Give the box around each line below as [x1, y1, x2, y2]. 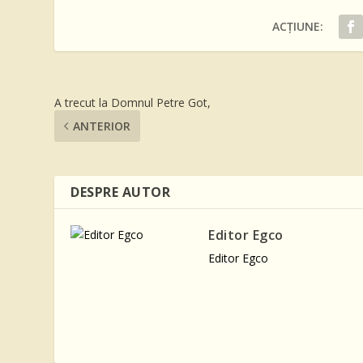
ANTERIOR [73, 118, 131, 135]
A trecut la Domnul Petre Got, [54, 95, 211, 111]
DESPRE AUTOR [70, 183, 171, 202]
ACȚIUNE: [272, 19, 324, 35]
